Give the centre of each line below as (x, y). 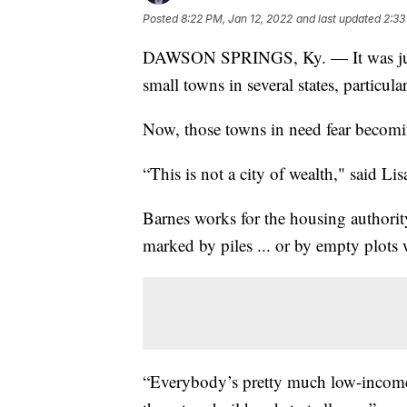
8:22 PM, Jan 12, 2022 (237, 18)
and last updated (338, 18)
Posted (162, 18)
